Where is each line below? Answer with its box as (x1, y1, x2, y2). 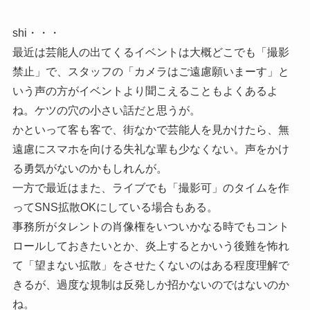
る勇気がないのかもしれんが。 (12, 163, 167, 175)
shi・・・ (12, 27, 60, 39)
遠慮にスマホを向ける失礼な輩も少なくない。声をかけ (12, 143, 289, 156)
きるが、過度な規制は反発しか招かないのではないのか (12, 279, 289, 291)
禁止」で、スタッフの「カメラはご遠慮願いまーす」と (12, 66, 289, 78)
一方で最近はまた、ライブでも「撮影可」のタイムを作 (12, 182, 289, 194)
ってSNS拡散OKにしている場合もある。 (12, 201, 218, 214)
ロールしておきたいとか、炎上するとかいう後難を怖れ (12, 240, 289, 253)
